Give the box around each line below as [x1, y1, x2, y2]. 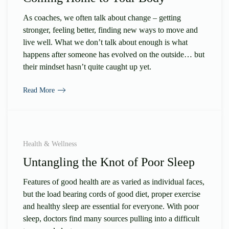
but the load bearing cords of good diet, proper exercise [23, 190, 200, 199]
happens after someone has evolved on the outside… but [23, 50, 204, 59]
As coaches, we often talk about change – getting [23, 13, 181, 22]
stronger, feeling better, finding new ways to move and [23, 25, 198, 34]
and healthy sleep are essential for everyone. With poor [23, 202, 199, 211]
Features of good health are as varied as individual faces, [23, 177, 204, 187]
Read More [23, 86, 55, 94]
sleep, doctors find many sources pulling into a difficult [23, 214, 199, 223]
